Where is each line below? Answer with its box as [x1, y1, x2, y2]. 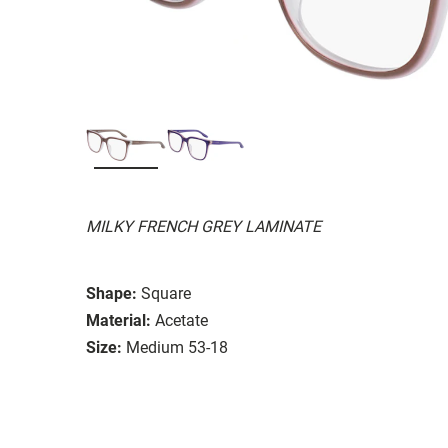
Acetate [155, 310, 208, 330]
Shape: [86, 283, 137, 303]
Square [141, 283, 191, 303]
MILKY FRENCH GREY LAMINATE [86, 216, 321, 236]
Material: [86, 310, 151, 330]
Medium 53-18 [126, 337, 228, 357]
